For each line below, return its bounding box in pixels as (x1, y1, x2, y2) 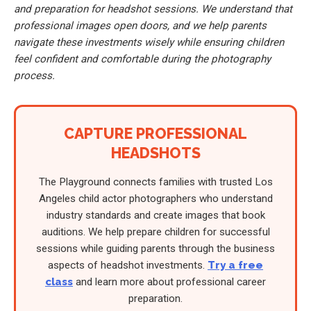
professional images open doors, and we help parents (14, 19, 267, 32)
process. (14, 69, 55, 82)
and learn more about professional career (73, 275, 266, 288)
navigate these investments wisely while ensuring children (14, 35, 284, 49)
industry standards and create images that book (46, 208, 265, 221)
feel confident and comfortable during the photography (14, 52, 271, 65)
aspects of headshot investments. (48, 258, 208, 271)
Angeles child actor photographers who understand (38, 192, 273, 205)
